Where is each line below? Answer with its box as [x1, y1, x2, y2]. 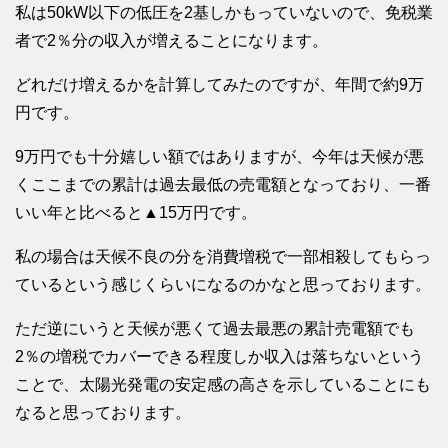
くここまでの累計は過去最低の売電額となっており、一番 [15, 176, 431, 194]
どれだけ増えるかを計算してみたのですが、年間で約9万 [15, 76, 424, 94]
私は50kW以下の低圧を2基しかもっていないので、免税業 [15, 4, 433, 22]
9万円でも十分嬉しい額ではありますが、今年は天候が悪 [15, 148, 424, 166]
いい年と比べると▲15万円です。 [15, 204, 257, 222]
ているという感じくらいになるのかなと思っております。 [15, 276, 431, 294]
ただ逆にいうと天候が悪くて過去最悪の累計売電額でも [15, 320, 415, 338]
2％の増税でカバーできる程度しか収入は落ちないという [15, 348, 424, 366]
